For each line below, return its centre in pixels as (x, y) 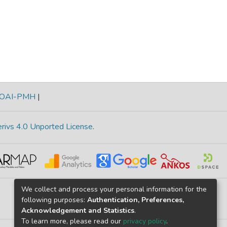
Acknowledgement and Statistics (78, 210)
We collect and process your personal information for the (114, 189)
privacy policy (145, 221)
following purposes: (54, 200)
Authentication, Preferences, (136, 200)
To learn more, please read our (72, 221)
